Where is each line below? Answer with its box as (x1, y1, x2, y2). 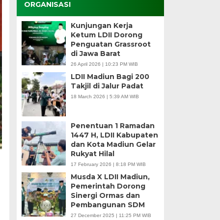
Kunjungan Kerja (70, 21, 133, 30)
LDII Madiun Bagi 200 (70, 72, 149, 81)
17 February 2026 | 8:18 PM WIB (70, 161, 146, 167)
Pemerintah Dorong (70, 181, 145, 191)
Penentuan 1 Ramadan (70, 121, 155, 130)
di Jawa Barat (70, 49, 120, 58)
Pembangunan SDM (70, 200, 145, 209)
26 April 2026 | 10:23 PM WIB (70, 61, 138, 67)
